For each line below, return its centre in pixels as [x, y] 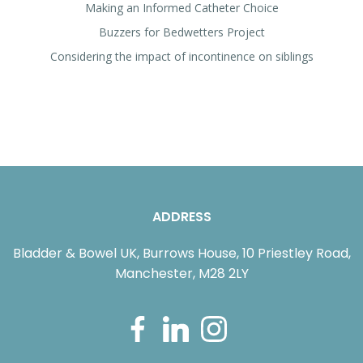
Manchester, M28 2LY [181, 273]
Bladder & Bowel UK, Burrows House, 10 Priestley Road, [181, 253]
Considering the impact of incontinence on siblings [181, 56]
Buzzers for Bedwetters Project [181, 32]
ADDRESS [181, 217]
